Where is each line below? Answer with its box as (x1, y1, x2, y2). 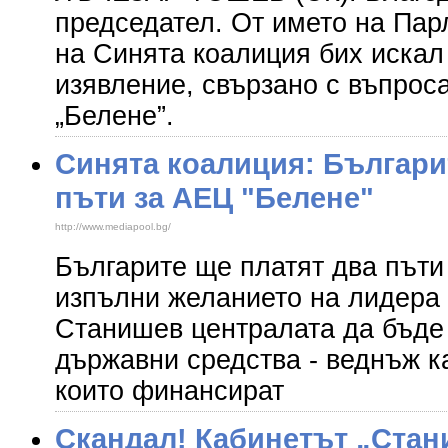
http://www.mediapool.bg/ (55, 221, 171, 232)
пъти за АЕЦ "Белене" (55, 181, 374, 214)
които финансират (55, 376, 284, 406)
